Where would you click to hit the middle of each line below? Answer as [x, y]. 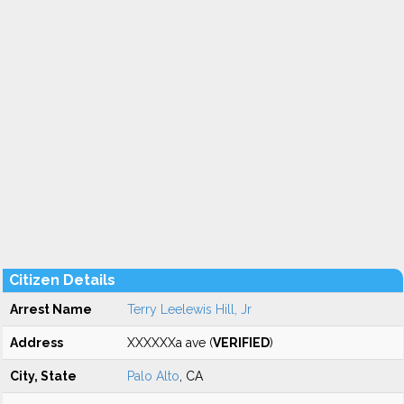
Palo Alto [153, 376]
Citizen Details [62, 280]
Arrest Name [51, 309]
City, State [43, 376]
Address [37, 343]
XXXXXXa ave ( [170, 343]
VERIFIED [241, 343]
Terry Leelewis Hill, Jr [189, 309]
